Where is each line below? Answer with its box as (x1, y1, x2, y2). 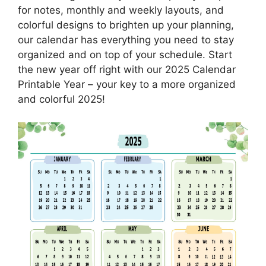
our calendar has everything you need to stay (18, 34, 234, 46)
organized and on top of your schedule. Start (18, 49, 232, 61)
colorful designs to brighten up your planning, (18, 19, 234, 31)
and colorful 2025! (18, 93, 105, 106)
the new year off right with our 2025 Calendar (18, 64, 236, 76)
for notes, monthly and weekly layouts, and (18, 4, 224, 17)
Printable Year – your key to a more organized (18, 78, 236, 91)
